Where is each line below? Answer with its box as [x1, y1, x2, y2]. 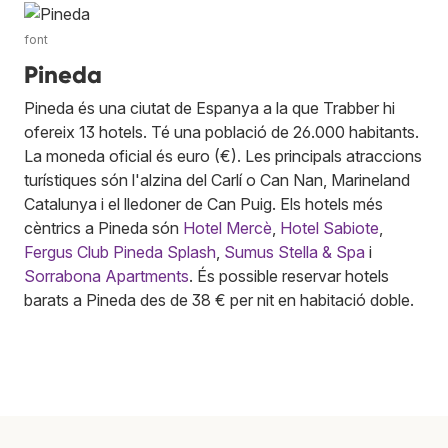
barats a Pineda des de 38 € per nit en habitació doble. [24, 290, 414, 311]
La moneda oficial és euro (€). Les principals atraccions [24, 146, 422, 167]
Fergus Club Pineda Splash [24, 242, 216, 263]
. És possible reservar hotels [189, 266, 389, 287]
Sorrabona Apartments [24, 266, 189, 287]
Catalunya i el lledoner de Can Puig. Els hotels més [24, 194, 383, 215]
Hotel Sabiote [280, 218, 379, 239]
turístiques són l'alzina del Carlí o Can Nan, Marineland [24, 170, 410, 191]
